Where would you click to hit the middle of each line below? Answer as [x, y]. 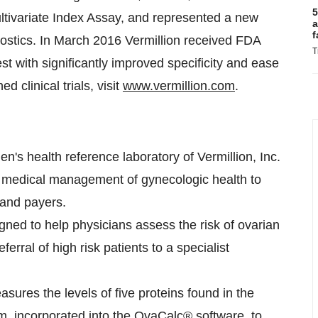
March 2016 [88, 40]
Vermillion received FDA [191, 40]
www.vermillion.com [179, 86]
